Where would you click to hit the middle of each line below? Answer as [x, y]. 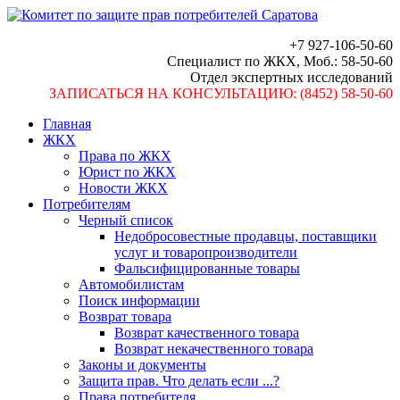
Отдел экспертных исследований [292, 77]
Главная [67, 124]
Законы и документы [142, 365]
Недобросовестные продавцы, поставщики [246, 236]
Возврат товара [125, 317]
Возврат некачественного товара [214, 349]
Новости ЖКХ [123, 188]
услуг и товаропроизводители [206, 252]
